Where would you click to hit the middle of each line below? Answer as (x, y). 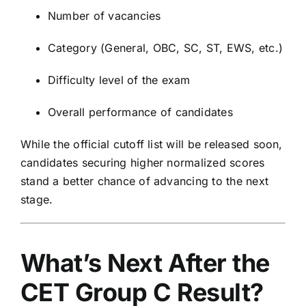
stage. (37, 199)
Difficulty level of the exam (119, 80)
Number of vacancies (105, 15)
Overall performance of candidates (140, 112)
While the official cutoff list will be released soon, (152, 144)
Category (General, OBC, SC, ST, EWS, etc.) (166, 47)
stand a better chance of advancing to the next (145, 181)
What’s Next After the (145, 263)
